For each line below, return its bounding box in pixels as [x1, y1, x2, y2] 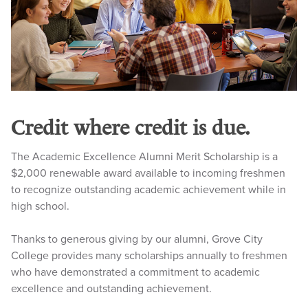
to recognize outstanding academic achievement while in [11, 182, 286, 197]
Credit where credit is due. [11, 115, 250, 140]
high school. [11, 199, 69, 213]
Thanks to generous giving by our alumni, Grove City [11, 232, 263, 246]
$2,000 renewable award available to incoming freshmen [11, 166, 285, 180]
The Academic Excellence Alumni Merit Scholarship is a [11, 149, 278, 164]
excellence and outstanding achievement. [11, 281, 212, 296]
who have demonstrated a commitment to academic [11, 265, 260, 279]
